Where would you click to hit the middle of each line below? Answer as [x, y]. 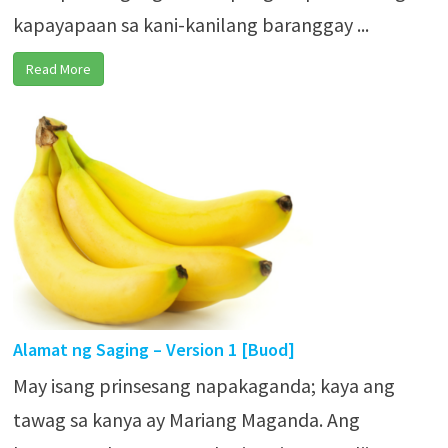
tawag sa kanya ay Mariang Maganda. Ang [186, 419]
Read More [58, 69]
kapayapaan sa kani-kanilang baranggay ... [190, 24]
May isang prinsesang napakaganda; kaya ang [203, 385]
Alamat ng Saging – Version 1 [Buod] [153, 349]
